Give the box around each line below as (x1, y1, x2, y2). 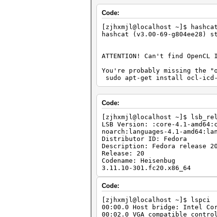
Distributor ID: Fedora (102, 135, 187, 142)
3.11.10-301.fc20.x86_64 (102, 164, 191, 171)
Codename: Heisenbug (102, 157, 175, 164)
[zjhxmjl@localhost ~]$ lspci (102, 196, 210, 203)
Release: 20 (102, 150, 144, 157)
